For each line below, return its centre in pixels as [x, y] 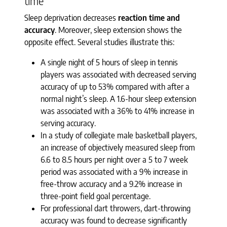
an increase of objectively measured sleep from [118, 147]
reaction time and [149, 17]
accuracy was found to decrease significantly [114, 220]
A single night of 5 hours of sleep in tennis [109, 62]
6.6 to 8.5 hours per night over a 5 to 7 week [114, 159]
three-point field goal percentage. [96, 196]
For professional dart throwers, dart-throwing [116, 208]
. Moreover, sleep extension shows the [118, 30]
